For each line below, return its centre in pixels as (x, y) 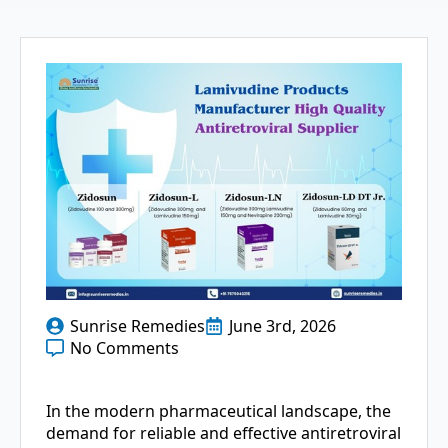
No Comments (124, 348)
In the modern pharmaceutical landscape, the (218, 411)
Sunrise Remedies (137, 326)
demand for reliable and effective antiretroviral (223, 433)
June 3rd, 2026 (282, 326)
